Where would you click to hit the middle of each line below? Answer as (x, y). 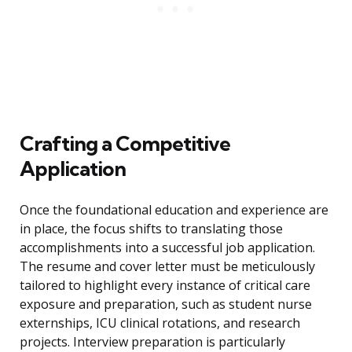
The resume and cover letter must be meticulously (167, 267)
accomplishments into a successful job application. (167, 248)
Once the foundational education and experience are (174, 210)
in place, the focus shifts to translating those (151, 229)
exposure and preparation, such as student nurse (166, 304)
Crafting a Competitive (125, 144)
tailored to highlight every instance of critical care (165, 286)
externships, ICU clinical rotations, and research (160, 323)
